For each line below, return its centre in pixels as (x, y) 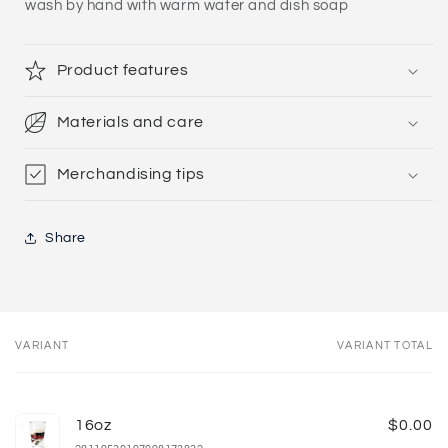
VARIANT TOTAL (385, 345)
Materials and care (130, 122)
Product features (122, 70)
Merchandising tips (130, 174)
